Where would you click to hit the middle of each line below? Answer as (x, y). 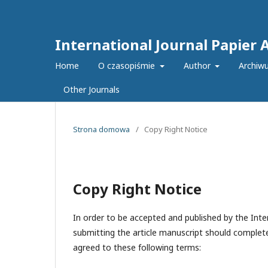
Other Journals (92, 89)
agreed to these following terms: (137, 247)
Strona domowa (101, 129)
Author (198, 66)
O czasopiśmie (128, 66)
